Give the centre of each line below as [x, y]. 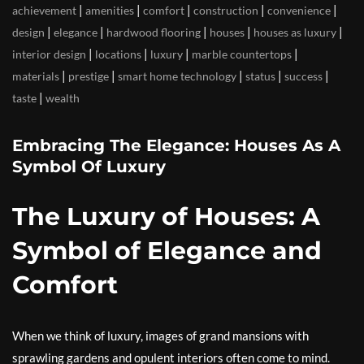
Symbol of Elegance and [167, 251]
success [303, 76]
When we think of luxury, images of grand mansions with [160, 336]
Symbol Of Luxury [89, 167]
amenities [110, 10]
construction [226, 10]
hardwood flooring [154, 32]
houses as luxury [295, 32]
